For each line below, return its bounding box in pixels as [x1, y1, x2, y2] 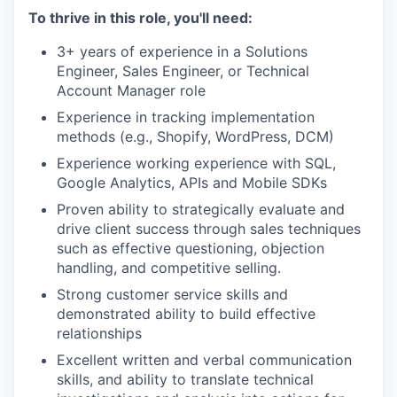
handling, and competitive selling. [57, 259, 281, 277]
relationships [57, 324, 142, 343]
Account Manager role [57, 82, 206, 100]
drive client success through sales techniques [57, 220, 361, 238]
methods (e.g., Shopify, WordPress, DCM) [57, 128, 334, 146]
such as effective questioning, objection [57, 239, 324, 258]
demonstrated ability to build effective [57, 305, 315, 323]
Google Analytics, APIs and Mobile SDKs [57, 174, 327, 192]
